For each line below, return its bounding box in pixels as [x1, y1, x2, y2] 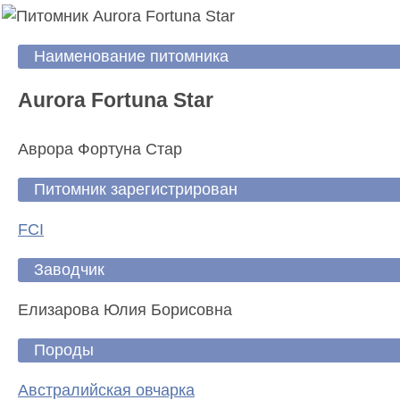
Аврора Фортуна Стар [18, 139, 182, 158]
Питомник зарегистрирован [34, 179, 237, 198]
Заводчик [34, 260, 104, 279]
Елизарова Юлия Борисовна [18, 300, 232, 319]
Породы [34, 340, 94, 359]
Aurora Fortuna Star [18, 88, 213, 112]
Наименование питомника [34, 47, 229, 66]
